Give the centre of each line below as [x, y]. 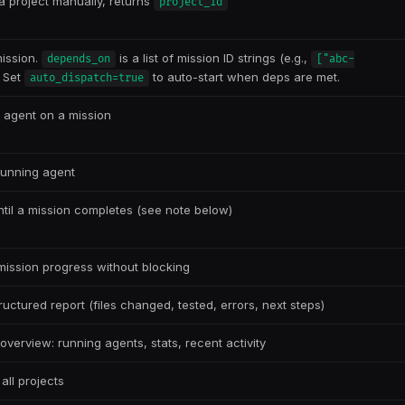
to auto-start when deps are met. [245, 77]
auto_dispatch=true [87, 78]
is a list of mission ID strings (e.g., [213, 58]
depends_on [79, 59]
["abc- [335, 59]
